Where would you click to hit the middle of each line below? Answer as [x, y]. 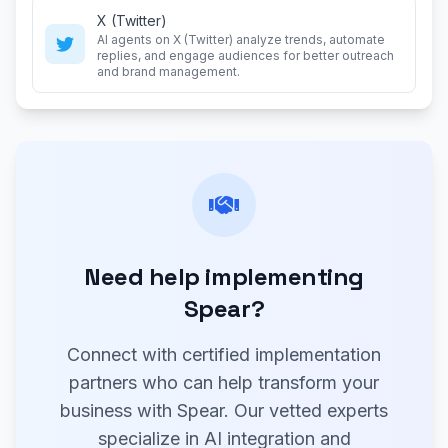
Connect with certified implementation [224, 354]
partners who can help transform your [224, 382]
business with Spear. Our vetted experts [224, 410]
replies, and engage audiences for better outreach [245, 55]
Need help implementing [224, 276]
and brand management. [168, 71]
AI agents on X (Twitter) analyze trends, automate [241, 39]
